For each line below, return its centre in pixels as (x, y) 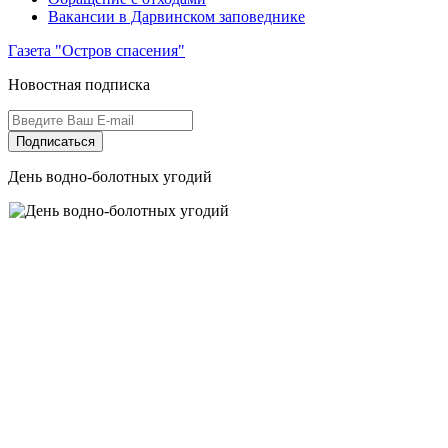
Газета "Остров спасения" (96, 50)
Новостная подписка (79, 84)
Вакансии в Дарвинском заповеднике (176, 16)
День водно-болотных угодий (110, 176)
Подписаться (55, 141)
